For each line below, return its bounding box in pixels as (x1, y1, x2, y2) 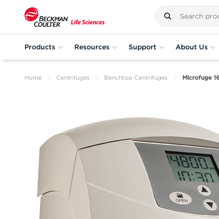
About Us (175, 43, 208, 51)
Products (24, 43, 55, 51)
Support (129, 43, 156, 51)
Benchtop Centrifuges (104, 74, 168, 81)
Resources (74, 43, 109, 51)
